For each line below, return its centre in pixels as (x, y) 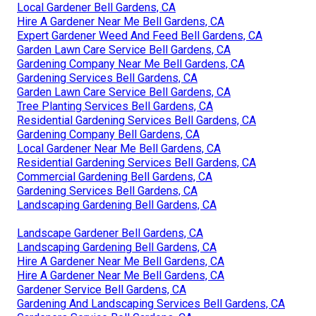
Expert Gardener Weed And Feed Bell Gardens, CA (140, 36)
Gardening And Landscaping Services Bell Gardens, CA (151, 304)
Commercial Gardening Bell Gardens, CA (115, 177)
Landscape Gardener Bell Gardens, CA (110, 233)
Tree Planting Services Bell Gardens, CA (115, 107)
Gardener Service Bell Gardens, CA (102, 290)
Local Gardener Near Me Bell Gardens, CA (119, 149)
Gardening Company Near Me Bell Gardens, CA (131, 64)
